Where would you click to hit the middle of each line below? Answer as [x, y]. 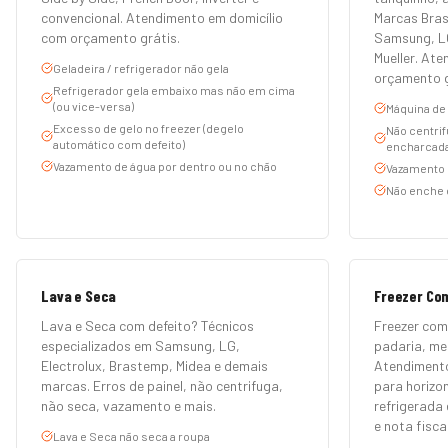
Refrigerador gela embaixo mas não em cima [174, 90]
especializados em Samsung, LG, [140, 345]
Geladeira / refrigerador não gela [141, 68]
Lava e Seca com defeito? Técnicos [147, 325]
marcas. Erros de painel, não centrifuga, [162, 385]
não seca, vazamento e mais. [128, 405]
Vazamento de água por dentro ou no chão [165, 166]
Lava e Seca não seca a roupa [131, 436]
